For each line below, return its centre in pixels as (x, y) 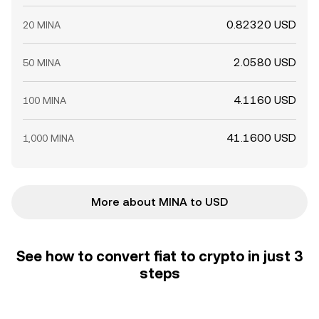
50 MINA (42, 63)
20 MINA (42, 25)
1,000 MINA (48, 138)
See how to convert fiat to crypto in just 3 (159, 256)
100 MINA (45, 100)
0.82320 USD (261, 25)
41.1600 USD (261, 138)
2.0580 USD (265, 62)
